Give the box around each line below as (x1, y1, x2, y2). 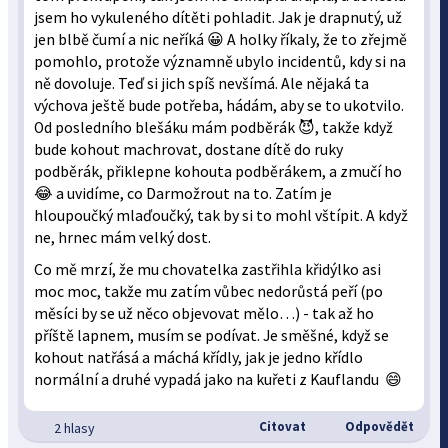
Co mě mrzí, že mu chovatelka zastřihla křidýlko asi (34, 260, 382, 279)
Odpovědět (341, 418, 414, 435)
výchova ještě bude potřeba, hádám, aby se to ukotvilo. (34, 96, 405, 115)
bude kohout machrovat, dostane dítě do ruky (34, 140, 344, 159)
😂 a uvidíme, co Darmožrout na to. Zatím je (34, 184, 333, 203)
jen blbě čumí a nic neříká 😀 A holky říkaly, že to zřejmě (34, 30, 408, 49)
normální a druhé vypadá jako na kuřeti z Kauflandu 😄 (34, 370, 403, 389)
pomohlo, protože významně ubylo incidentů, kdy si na (34, 52, 407, 71)
